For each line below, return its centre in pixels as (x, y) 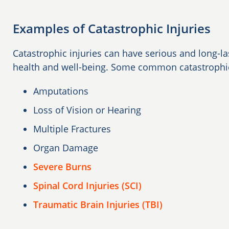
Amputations (61, 91)
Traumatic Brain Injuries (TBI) (98, 204)
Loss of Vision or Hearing (87, 110)
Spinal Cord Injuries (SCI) (87, 185)
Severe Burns (62, 166)
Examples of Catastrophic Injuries (112, 28)
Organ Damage (66, 147)
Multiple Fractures (72, 129)
